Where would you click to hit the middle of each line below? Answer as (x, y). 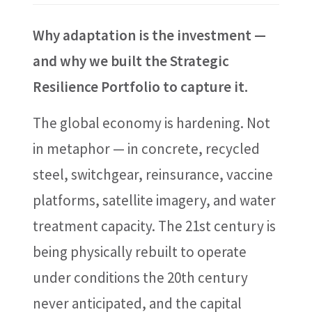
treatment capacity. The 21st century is (154, 226)
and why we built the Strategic (131, 61)
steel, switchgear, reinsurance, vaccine (153, 174)
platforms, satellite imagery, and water (154, 200)
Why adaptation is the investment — (149, 35)
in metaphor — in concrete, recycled (146, 149)
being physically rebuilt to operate (139, 252)
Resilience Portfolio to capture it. (140, 87)
